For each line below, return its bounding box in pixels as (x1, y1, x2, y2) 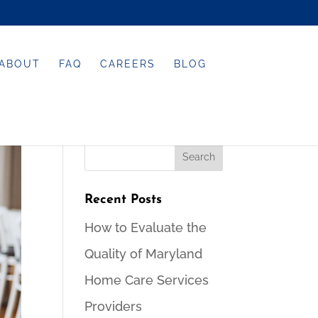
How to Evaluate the (84, 220, 207, 235)
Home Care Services (84, 273, 209, 287)
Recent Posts (84, 193, 163, 207)
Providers (84, 299, 143, 314)
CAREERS (100, 58, 156, 70)
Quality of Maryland (84, 246, 203, 261)
